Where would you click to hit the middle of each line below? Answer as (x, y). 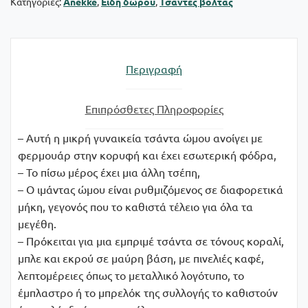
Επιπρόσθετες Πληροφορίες (154, 108)
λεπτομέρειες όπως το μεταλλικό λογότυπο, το (131, 275)
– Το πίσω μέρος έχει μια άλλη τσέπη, (109, 172)
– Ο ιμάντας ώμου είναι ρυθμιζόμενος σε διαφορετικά (151, 189)
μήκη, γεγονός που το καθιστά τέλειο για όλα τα (135, 206)
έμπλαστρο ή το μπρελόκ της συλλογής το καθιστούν (148, 292)
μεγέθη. (37, 223)
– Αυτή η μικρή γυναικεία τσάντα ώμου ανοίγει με (140, 137)
